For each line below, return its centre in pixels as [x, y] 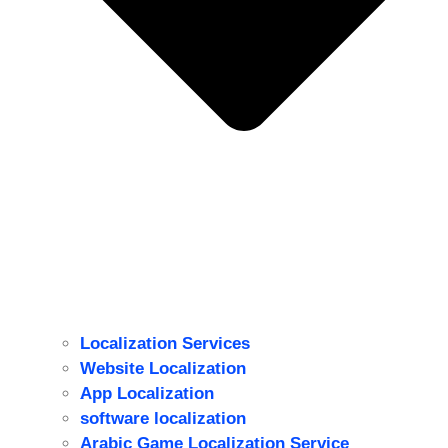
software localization [163, 418]
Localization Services [165, 343]
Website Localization [163, 368]
